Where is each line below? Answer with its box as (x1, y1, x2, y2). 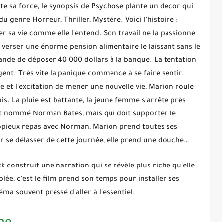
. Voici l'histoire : (121, 16, 178, 25)
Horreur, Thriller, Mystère (32, 16, 121, 25)
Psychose (91, 3, 123, 11)
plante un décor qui (123, 3, 193, 11)
